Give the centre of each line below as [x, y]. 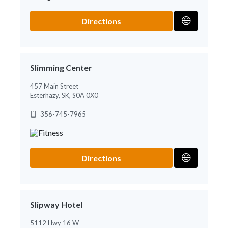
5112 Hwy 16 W [54, 223]
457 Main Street [54, 86]
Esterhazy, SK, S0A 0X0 [64, 95]
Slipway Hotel [56, 204]
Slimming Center [61, 67]
